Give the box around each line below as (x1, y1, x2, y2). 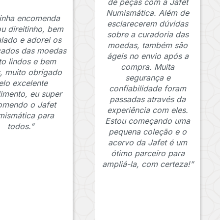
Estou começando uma (105, 116, 191, 126)
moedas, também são (108, 40, 188, 51)
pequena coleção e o (109, 127, 187, 137)
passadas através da (110, 94, 186, 105)
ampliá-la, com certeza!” (102, 159, 193, 169)
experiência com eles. (107, 105, 189, 115)
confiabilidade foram (109, 83, 187, 94)
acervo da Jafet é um (108, 137, 188, 148)
